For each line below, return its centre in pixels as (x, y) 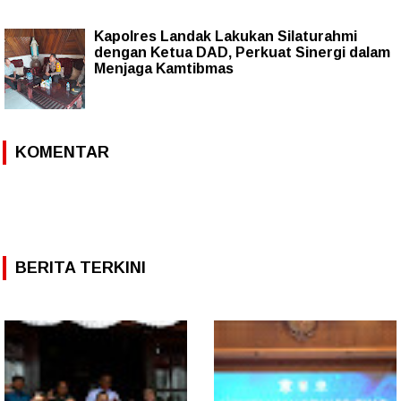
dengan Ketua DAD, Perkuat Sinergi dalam (242, 52)
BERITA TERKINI (81, 267)
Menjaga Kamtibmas (164, 68)
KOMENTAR (62, 152)
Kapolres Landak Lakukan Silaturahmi (226, 36)
